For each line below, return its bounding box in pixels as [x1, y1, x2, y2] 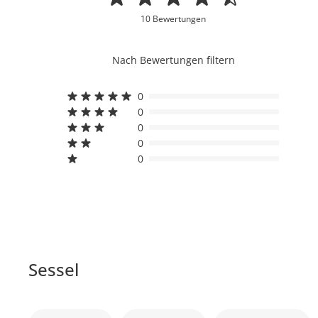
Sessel [28, 257, 79, 281]
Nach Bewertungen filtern [111, 53, 235, 67]
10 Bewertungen [141, 12, 207, 25]
